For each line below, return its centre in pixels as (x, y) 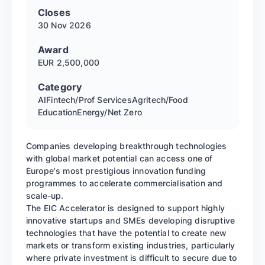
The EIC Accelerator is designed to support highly (125, 208)
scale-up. (45, 196)
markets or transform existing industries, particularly (131, 245)
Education (58, 112)
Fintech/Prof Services (89, 100)
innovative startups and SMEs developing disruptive (131, 221)
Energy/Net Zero (109, 112)
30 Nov (52, 25)
